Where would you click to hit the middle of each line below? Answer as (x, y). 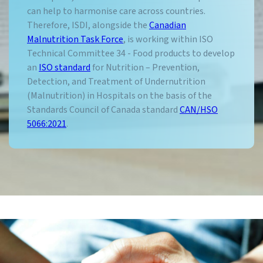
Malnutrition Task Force (75, 39)
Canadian (168, 25)
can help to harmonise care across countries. (116, 11)
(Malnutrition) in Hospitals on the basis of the (119, 96)
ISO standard (65, 68)
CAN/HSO (199, 110)
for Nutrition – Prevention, (145, 68)
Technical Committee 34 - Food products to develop (131, 53)
